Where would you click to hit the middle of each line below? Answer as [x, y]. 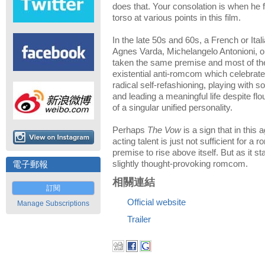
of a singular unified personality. [172, 108]
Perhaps [130, 130]
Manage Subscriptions [53, 203]
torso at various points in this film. [177, 18]
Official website [156, 202]
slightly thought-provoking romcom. [180, 164]
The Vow [164, 130]
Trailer [139, 219]
